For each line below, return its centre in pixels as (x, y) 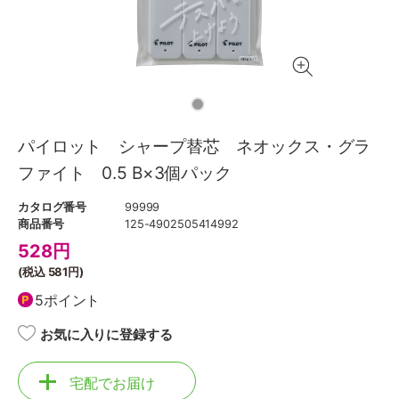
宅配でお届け (112, 383)
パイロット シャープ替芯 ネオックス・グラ (195, 146)
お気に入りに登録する (106, 334)
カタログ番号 (53, 207)
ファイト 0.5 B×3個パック (125, 173)
